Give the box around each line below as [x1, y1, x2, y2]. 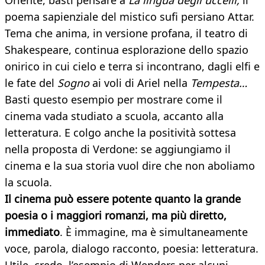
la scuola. [5, 175, 52, 190]
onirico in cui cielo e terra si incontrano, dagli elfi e [5, 59, 260, 74]
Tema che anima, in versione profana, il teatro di [5, 26, 248, 41]
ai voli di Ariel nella [89, 76, 190, 91]
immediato [5, 225, 60, 240]
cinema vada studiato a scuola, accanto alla [5, 109, 224, 124]
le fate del [5, 76, 57, 91]
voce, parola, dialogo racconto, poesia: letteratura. [5, 241, 258, 256]
